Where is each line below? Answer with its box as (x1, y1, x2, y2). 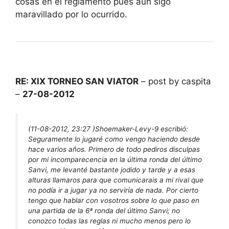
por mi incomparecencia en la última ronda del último (28, 155, 202, 164)
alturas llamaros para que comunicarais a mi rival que (28, 176, 203, 184)
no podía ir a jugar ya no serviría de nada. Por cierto (28, 186, 198, 194)
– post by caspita (139, 76, 211, 86)
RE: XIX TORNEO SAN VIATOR (15, 76, 139, 86)
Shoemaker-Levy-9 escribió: (95, 125, 188, 133)
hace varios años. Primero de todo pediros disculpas (28, 145, 200, 153)
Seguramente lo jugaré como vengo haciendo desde (28, 135, 200, 143)
